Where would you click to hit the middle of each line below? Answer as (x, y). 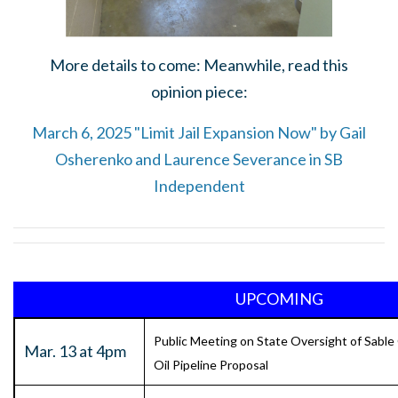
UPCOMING (279, 299)
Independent (199, 186)
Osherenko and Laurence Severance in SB (199, 159)
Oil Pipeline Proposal (211, 365)
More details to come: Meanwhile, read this (199, 65)
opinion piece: (199, 92)
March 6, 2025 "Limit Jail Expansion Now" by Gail (199, 133)
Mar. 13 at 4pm (75, 351)
